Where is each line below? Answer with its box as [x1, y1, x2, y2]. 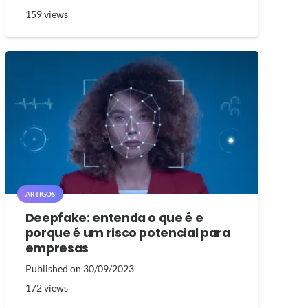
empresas [25, 239, 89, 256]
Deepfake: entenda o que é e [25, 209, 203, 226]
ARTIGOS [25, 189, 55, 198]
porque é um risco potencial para [25, 224, 230, 241]
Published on [25, 262, 83, 274]
